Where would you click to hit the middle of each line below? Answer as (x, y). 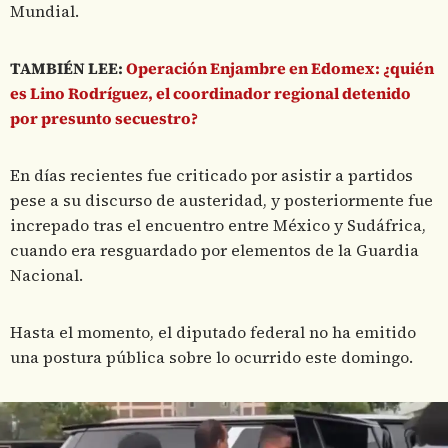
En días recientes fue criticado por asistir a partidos (211, 176)
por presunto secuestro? (104, 119)
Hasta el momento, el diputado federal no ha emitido (213, 333)
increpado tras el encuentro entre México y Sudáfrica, (218, 226)
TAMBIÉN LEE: (68, 69)
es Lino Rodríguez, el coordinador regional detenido (210, 94)
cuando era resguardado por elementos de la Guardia (214, 251)
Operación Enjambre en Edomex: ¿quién (280, 69)
